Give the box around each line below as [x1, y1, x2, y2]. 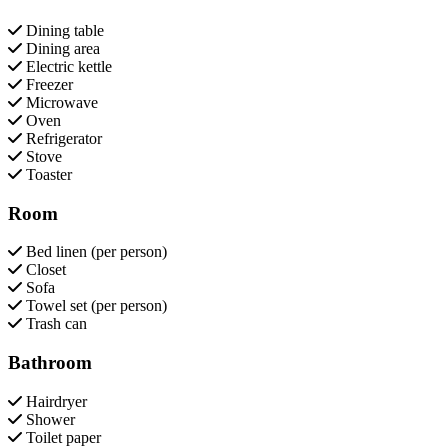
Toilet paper [22, 428, 101, 446]
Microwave [22, 93, 98, 111]
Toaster [22, 165, 72, 183]
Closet [22, 261, 66, 279]
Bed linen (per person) [22, 243, 167, 261]
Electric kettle [22, 57, 112, 75]
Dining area [22, 39, 100, 57]
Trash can [22, 315, 87, 333]
